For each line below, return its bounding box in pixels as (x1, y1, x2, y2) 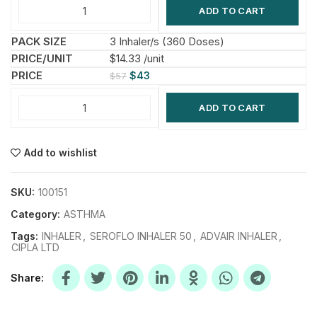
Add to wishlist (24, 146, 97, 158)
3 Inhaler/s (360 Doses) (110, 35, 224, 48)
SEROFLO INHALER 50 (90, 230, 192, 242)
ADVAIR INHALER (200, 230, 277, 242)
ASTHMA (64, 208, 105, 220)
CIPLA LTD (11, 241, 59, 253)
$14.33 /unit (110, 52, 164, 65)
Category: (11, 208, 63, 220)
